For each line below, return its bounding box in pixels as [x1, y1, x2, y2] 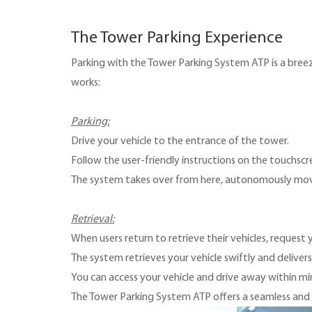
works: [71, 75, 100, 89]
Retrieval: [71, 212, 114, 226]
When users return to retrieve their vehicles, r [71, 231, 274, 245]
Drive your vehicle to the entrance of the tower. [71, 134, 289, 148]
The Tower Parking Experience [71, 26, 283, 47]
